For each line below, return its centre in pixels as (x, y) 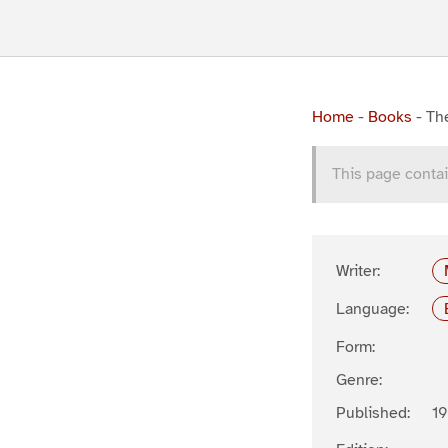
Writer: (358, 271)
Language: (372, 308)
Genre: (359, 379)
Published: (373, 412)
